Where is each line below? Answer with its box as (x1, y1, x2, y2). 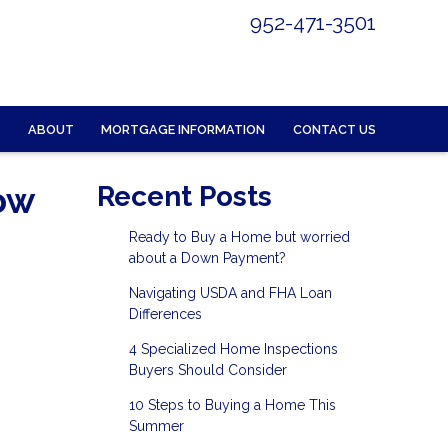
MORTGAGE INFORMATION (101, 121, 266, 137)
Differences (128, 306, 202, 323)
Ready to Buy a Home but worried (128, 229, 350, 246)
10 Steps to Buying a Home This (128, 397, 336, 414)
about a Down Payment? (128, 250, 286, 267)
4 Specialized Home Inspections (128, 341, 338, 358)
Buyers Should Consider (128, 362, 287, 379)
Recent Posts (97, 180, 272, 214)
